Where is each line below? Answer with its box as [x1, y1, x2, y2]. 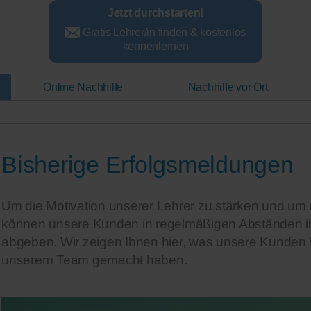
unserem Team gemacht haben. [1, 253, 187, 268]
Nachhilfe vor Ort [187, 81, 268, 93]
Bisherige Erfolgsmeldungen [1, 151, 294, 178]
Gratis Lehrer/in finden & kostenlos [82, 26, 246, 38]
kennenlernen [122, 40, 189, 52]
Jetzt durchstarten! [107, 6, 204, 19]
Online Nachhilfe [43, 81, 124, 93]
